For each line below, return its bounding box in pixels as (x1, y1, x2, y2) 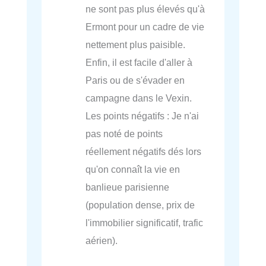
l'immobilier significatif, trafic (85, 217, 204, 228)
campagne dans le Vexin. (85, 92, 192, 103)
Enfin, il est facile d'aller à (85, 56, 193, 68)
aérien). (85, 235, 118, 246)
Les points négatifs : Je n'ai (85, 110, 199, 121)
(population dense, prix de (85, 199, 195, 210)
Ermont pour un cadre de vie (85, 21, 205, 32)
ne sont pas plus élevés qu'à (85, 3, 205, 14)
